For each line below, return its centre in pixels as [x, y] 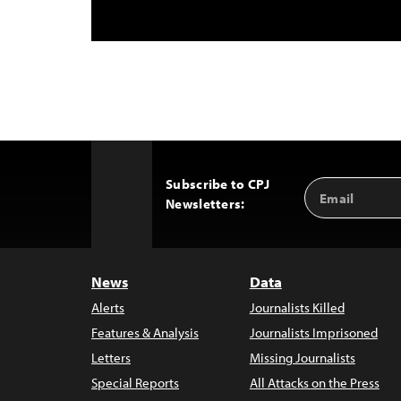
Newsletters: [205, 204]
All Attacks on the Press [314, 383]
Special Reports [135, 383]
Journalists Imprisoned [313, 333]
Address [334, 205]
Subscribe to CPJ [218, 184]
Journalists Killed [297, 307]
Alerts [108, 307]
